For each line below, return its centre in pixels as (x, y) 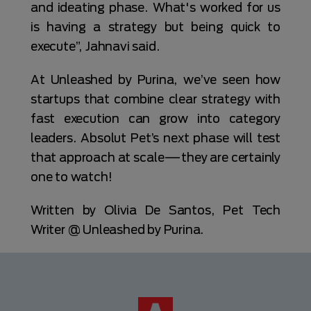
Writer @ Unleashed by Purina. (118, 229)
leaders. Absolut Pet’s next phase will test (155, 138)
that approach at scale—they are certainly (155, 157)
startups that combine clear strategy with (155, 99)
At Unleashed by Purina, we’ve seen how (155, 79)
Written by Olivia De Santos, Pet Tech (155, 210)
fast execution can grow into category (155, 118)
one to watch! (72, 177)
